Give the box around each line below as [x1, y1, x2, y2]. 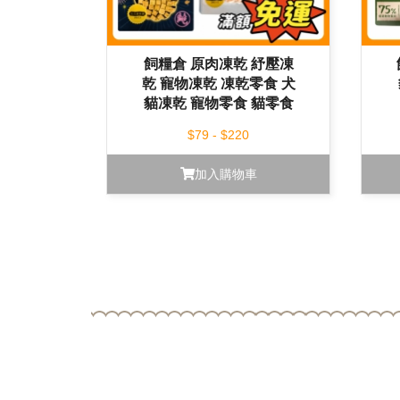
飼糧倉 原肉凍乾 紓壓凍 [143, 56, 294, 72]
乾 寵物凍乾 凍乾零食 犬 [141, 76, 296, 92]
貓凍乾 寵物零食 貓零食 [143, 96, 294, 112]
